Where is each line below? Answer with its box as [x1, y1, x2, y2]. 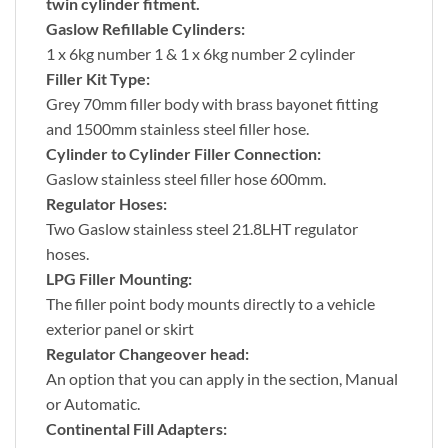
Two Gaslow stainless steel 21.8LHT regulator [46, 219, 358, 239]
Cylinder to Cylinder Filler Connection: [46, 144, 321, 164]
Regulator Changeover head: [46, 344, 249, 364]
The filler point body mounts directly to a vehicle [46, 294, 375, 314]
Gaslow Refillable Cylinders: [46, 19, 245, 39]
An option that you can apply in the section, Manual [46, 369, 398, 389]
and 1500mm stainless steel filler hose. [46, 119, 309, 139]
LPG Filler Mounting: [46, 269, 192, 289]
